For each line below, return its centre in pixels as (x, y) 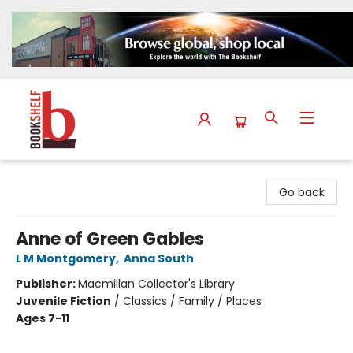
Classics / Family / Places (192, 301)
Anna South (159, 259)
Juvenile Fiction (63, 301)
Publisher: (47, 284)
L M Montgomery (66, 259)
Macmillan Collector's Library (156, 284)
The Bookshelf (50, 175)
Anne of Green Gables (110, 240)
